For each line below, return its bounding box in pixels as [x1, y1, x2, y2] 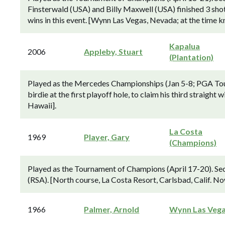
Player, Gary [84, 132, 130, 142]
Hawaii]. [28, 100, 56, 110]
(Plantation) [169, 52, 214, 62]
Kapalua [169, 41, 200, 51]
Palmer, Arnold [84, 204, 140, 214]
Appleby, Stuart [84, 47, 143, 56]
